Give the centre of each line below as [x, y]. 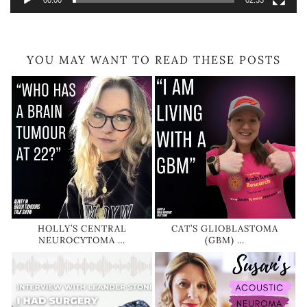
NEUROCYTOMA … [82, 241]
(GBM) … [225, 241]
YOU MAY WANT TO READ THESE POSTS [153, 60]
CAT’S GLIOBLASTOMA [225, 229]
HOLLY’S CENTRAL [82, 229]
